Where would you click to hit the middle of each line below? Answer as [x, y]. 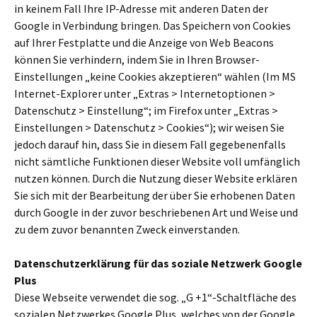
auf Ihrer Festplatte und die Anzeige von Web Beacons [144, 42]
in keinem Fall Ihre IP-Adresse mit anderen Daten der [141, 8]
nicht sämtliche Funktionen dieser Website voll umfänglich [157, 161]
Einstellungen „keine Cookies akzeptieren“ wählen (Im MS [155, 76]
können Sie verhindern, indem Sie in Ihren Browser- [137, 59]
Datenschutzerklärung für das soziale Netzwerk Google [158, 263]
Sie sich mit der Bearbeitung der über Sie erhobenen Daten [155, 195]
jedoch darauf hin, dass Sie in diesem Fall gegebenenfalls [150, 144]
